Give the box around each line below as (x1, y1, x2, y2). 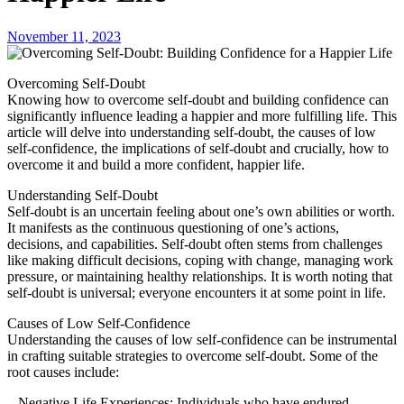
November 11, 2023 (7, 28, 121, 44)
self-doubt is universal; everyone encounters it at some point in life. (7, 284, 386, 300)
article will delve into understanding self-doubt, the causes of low (7, 124, 376, 140)
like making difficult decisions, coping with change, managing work (7, 252, 393, 268)
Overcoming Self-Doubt (18, 75, 145, 91)
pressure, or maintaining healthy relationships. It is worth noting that (7, 268, 392, 284)
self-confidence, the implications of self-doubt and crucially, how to (7, 140, 389, 156)
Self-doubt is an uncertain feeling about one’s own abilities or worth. (7, 203, 395, 219)
